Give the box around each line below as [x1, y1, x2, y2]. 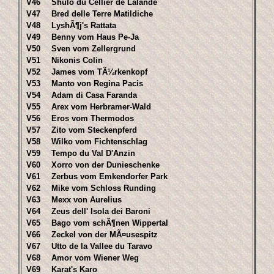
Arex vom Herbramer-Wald [51, 102, 151, 111]
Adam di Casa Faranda [51, 91, 137, 100]
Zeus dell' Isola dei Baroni [51, 207, 150, 216]
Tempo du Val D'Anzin [51, 149, 135, 158]
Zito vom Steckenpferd [51, 125, 137, 135]
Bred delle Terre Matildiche [51, 9, 153, 18]
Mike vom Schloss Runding [51, 183, 156, 193]
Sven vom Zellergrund [51, 44, 136, 53]
